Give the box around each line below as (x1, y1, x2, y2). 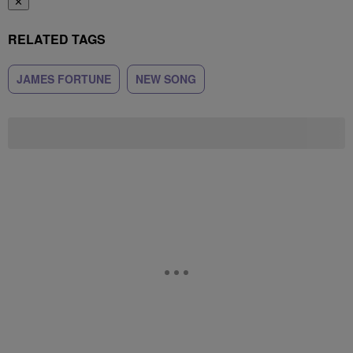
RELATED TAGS (8, 30, 106, 48)
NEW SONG (136, 71, 196, 87)
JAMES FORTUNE (17, 71, 111, 87)
